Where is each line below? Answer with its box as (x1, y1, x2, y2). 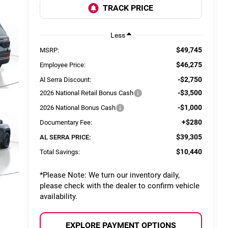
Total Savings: (40, 148, 80, 156)
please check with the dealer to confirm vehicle (40, 181, 200, 191)
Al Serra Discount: (40, 76, 92, 84)
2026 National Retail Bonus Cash (40, 89, 134, 97)
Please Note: (43, 170, 87, 180)
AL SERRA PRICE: (40, 133, 91, 141)
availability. (40, 192, 78, 202)
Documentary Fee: (40, 119, 93, 127)
